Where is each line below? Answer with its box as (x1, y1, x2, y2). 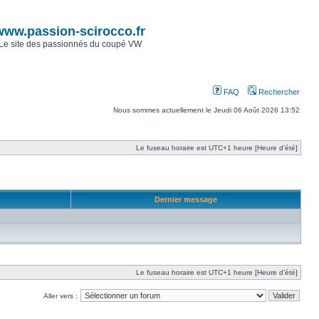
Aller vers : (43, 292, 78, 300)
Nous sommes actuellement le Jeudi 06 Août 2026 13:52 (113, 106, 300, 114)
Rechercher (256, 88, 300, 96)
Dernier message (152, 195, 219, 204)
